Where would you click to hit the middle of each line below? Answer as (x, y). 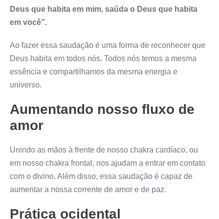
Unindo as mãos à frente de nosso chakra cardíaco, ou (104, 150)
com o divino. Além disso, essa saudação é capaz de (101, 176)
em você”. (28, 22)
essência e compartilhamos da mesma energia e (94, 71)
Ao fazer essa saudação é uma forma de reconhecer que (108, 45)
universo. (26, 85)
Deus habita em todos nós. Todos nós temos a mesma (103, 58)
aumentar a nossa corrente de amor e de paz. (88, 189)
